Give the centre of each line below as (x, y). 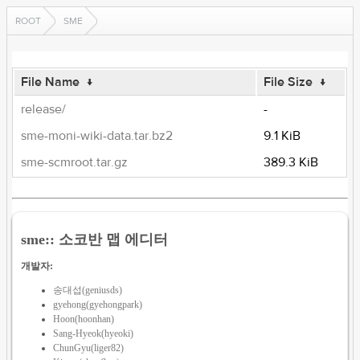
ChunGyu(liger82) (89, 348)
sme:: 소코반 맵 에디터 (95, 239)
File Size (288, 82)
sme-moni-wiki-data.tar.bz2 (97, 136)
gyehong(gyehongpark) (98, 304)
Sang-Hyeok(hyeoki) (94, 333)
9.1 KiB (282, 136)
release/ (44, 109)
